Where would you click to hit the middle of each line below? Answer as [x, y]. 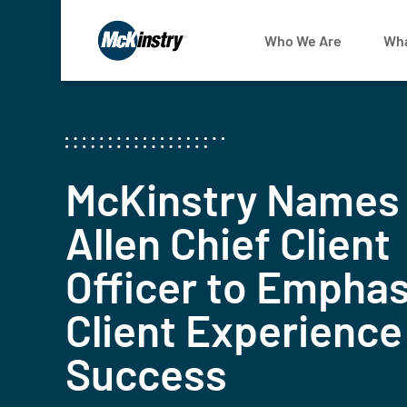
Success [146, 373]
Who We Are [303, 40]
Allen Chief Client [228, 243]
